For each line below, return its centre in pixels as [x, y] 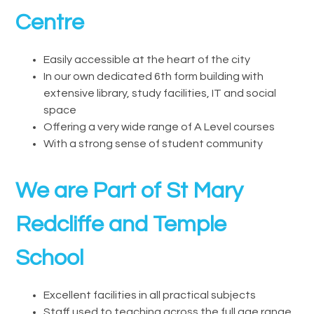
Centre [50, 22]
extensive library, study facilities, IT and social [160, 93]
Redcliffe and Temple [121, 224]
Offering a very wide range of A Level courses [159, 127]
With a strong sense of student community [153, 143]
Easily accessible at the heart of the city [147, 59]
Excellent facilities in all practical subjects [150, 295]
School [50, 258]
